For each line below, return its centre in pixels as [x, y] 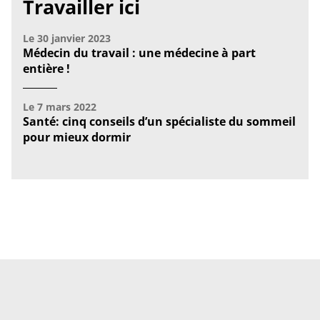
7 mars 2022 [67, 107]
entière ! [46, 69]
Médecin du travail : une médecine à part [139, 53]
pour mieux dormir [77, 137]
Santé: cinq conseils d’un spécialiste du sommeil [159, 122]
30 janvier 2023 [74, 39]
